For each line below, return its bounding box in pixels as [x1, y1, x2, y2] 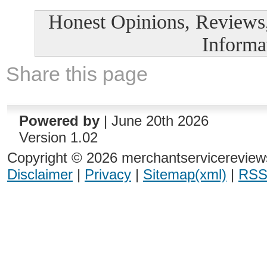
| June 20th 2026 [103, 113, 209, 129]
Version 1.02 [18, 129, 98, 145]
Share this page [6, 63, 148, 85]
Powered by [18, 113, 100, 129]
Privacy [85, 166, 131, 182]
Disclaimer [7, 166, 73, 182]
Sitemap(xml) [143, 166, 226, 182]
